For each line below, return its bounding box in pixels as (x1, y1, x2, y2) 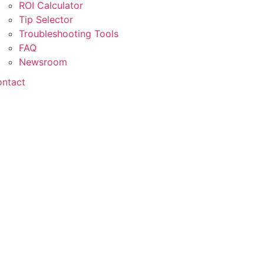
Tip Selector (18, 14, 73, 25)
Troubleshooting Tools (18, 28, 118, 39)
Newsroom (18, 56, 67, 68)
